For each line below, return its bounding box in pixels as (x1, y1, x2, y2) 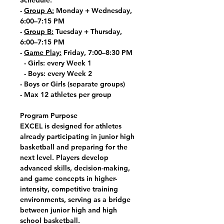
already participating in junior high (20, 132, 134, 141)
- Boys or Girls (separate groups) (20, 79, 125, 88)
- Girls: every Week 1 (20, 58, 91, 67)
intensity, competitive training (20, 184, 118, 193)
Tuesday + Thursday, (53, 27, 122, 36)
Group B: (24, 27, 53, 36)
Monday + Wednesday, (54, 6, 132, 15)
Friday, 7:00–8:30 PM (61, 48, 132, 57)
